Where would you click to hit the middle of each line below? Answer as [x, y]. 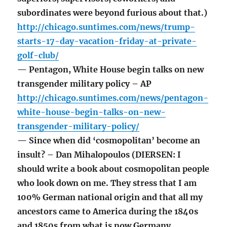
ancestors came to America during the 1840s [108, 212]
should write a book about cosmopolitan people [113, 169]
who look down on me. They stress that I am [107, 183]
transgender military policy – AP [85, 84]
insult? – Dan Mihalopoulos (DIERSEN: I [99, 155]
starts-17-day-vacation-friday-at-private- [107, 41]
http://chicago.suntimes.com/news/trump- [106, 27]
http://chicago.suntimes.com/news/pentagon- [113, 98]
